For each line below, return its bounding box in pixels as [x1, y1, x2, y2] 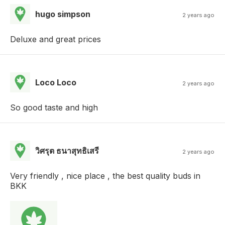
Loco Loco [35, 77, 76, 87]
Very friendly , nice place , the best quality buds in [10, 170, 200, 181]
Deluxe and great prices [10, 34, 101, 44]
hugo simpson [35, 9, 90, 19]
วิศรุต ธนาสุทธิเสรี [35, 145, 99, 156]
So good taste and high [10, 102, 98, 113]
